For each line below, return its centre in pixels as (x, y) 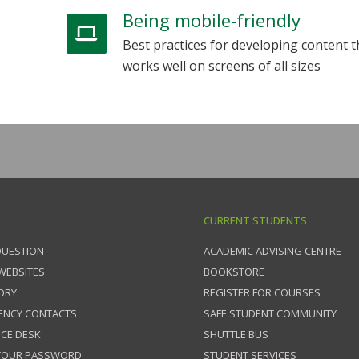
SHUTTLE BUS (236, 335)
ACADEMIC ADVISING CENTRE (272, 251)
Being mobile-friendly (211, 20)
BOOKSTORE (234, 272)
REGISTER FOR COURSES (262, 293)
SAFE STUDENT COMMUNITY (270, 314)
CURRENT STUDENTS (255, 221)
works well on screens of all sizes (221, 66)
